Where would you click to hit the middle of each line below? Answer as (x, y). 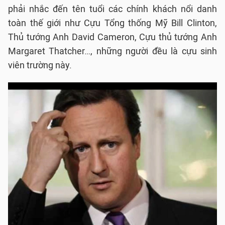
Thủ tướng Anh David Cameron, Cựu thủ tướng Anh (113, 37)
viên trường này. (40, 65)
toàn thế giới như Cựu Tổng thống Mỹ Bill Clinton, (113, 23)
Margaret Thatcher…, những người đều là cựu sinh (113, 51)
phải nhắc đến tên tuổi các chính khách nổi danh (113, 9)
